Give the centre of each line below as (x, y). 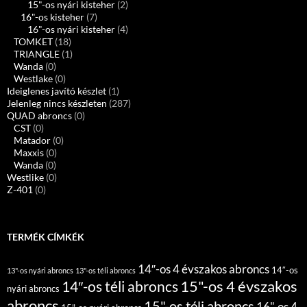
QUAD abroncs (39, 116)
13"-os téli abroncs (106, 271)
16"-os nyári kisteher (71, 29)
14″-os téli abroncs (120, 287)
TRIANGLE (37, 54)
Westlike (25, 177)
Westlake (33, 79)
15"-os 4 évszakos (239, 286)
